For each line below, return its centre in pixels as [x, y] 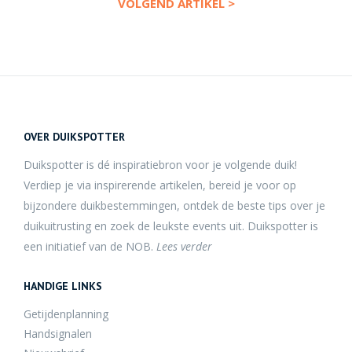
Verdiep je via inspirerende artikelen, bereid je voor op [160, 185]
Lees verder [184, 246]
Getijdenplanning [66, 314]
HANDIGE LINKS [63, 286]
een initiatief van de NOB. [90, 246]
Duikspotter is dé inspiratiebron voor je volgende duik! [160, 165]
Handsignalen [58, 334]
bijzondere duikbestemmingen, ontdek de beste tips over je [174, 205]
